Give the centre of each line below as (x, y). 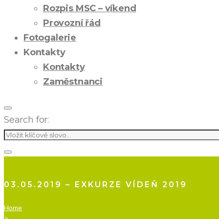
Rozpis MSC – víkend (90, 8)
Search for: (27, 120)
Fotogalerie (50, 38)
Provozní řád (72, 23)
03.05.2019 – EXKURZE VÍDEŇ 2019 (96, 184)
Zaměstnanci (73, 82)
